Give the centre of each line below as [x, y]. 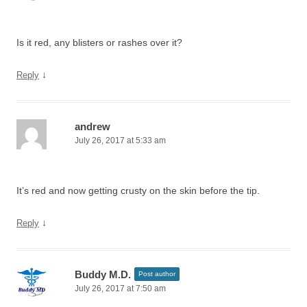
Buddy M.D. [103, 274]
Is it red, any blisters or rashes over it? [99, 42]
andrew [93, 126]
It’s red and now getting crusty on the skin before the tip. [138, 191]
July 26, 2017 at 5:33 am [120, 140]
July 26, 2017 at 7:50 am [120, 288]
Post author [157, 274]
